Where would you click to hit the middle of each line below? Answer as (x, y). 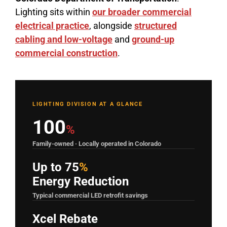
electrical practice (52, 25)
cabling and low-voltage (64, 39)
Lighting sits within (53, 12)
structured (155, 25)
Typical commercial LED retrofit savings (90, 195)
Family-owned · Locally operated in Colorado (97, 143)
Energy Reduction (80, 181)
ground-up (153, 39)
